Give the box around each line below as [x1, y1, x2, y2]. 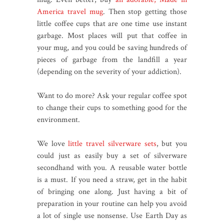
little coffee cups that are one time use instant [37, 18, 187, 29]
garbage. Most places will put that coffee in [37, 30, 187, 41]
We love [37, 138, 68, 149]
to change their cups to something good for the [37, 102, 187, 113]
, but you [156, 138, 187, 149]
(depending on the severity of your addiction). [37, 66, 181, 77]
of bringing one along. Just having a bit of [37, 186, 187, 197]
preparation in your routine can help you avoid [37, 198, 187, 209]
